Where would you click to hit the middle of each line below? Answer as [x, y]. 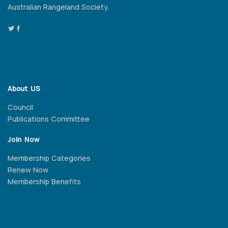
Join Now [24, 140]
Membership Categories [49, 158]
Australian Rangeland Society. [58, 7]
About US [24, 89]
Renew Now [28, 170]
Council [20, 107]
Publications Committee [49, 119]
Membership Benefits [44, 182]
